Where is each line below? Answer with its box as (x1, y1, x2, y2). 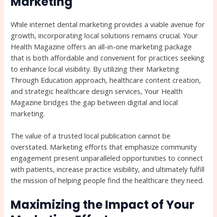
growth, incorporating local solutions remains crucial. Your (11, 30, 199, 40)
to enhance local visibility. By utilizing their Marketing (11, 63, 180, 74)
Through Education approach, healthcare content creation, (11, 75, 201, 85)
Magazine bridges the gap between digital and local (11, 97, 178, 107)
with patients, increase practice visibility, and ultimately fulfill (11, 164, 205, 174)
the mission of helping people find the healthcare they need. (11, 175, 204, 185)
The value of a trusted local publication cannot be (11, 130, 171, 140)
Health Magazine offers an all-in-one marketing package (11, 41, 192, 51)
